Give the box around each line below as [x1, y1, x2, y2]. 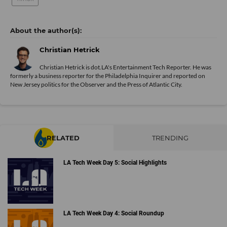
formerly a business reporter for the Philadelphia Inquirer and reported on [10, 72, 205, 80]
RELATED [47, 134, 80, 142]
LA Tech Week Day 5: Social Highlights [63, 159, 167, 167]
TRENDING [152, 134, 188, 142]
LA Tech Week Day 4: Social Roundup [63, 209, 164, 217]
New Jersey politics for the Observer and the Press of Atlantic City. [10, 81, 182, 89]
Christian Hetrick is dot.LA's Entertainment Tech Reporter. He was [40, 63, 211, 71]
